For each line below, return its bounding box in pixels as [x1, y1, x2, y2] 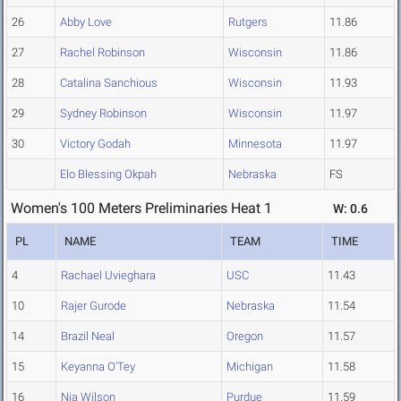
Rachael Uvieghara [61, 269, 156, 283]
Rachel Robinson [60, 46, 145, 60]
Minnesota [228, 137, 282, 151]
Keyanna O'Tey [61, 360, 135, 374]
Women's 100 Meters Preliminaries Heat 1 [11, 200, 272, 218]
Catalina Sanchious [60, 76, 158, 90]
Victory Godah [60, 137, 131, 151]
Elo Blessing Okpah [60, 167, 157, 182]
